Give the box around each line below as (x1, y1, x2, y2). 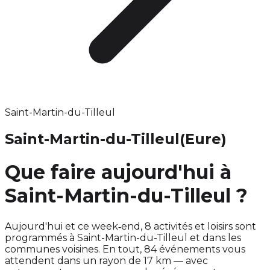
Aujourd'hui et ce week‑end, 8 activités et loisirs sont (5, 220, 256, 232)
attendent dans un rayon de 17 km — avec (5, 254, 208, 266)
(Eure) (180, 130, 227, 148)
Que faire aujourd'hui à (5, 160, 231, 184)
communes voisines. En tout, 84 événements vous (5, 243, 245, 255)
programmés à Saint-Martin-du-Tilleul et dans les (5, 231, 241, 243)
